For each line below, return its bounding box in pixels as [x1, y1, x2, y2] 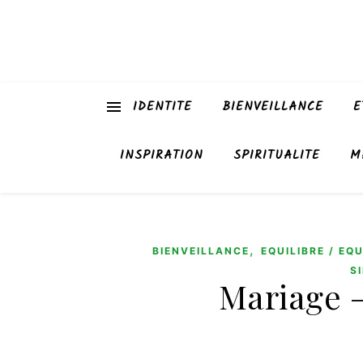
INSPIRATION [120, 146, 203, 165]
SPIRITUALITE [233, 146, 320, 165]
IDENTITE [133, 97, 192, 117]
